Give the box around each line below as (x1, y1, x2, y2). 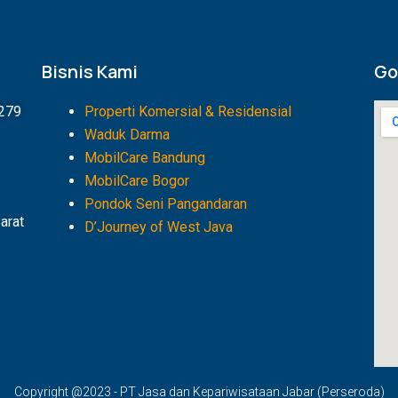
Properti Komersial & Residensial (84, 103, 292, 121)
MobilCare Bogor (84, 172, 190, 190)
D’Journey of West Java (84, 219, 234, 236)
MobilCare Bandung (84, 149, 206, 167)
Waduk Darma (84, 126, 171, 144)
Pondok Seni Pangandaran (84, 195, 248, 213)
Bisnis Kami (42, 60, 139, 84)
